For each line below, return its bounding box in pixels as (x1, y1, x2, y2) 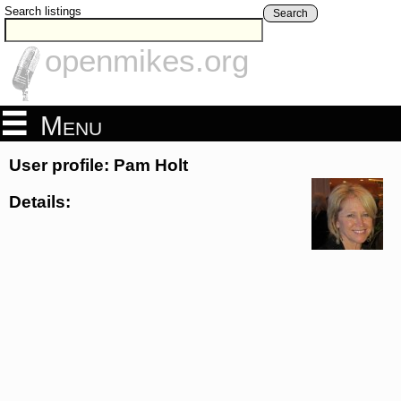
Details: (9, 192, 71, 211)
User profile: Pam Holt (9, 156, 188, 175)
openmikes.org (45, 43, 249, 79)
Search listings (4, 4, 81, 18)
